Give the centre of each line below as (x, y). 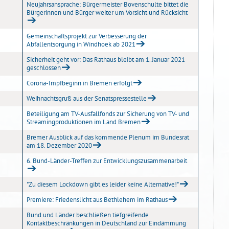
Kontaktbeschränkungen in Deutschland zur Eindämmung (106, 223)
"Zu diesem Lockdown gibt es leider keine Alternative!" (103, 184)
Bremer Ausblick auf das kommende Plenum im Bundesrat (108, 137)
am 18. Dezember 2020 (59, 145)
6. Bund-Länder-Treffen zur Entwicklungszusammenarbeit (107, 161)
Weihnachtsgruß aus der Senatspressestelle (87, 98)
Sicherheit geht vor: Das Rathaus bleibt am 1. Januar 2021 (106, 60)
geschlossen (44, 68)
